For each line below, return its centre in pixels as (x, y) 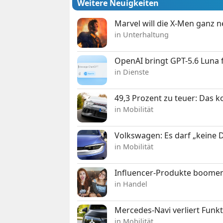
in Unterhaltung (142, 34)
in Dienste (132, 72)
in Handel (131, 184)
